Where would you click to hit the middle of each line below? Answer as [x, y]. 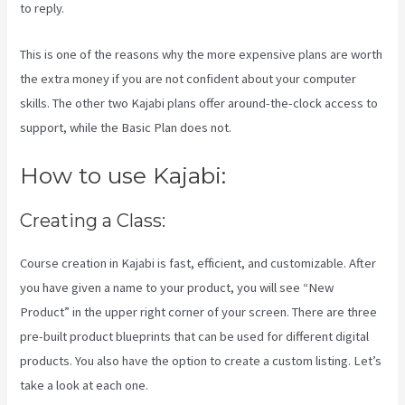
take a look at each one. [85, 386]
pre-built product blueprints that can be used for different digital [195, 337]
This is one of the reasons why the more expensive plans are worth [202, 54]
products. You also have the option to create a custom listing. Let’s [201, 361]
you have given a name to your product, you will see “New [177, 288]
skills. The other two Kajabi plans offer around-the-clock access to [199, 103]
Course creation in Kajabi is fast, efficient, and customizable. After [198, 264]
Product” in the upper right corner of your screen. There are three [199, 312]
